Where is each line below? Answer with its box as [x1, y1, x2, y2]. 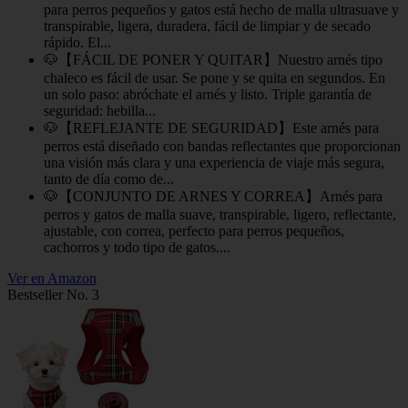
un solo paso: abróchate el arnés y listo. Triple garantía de [44, 87, 372, 103]
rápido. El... [44, 35, 111, 51]
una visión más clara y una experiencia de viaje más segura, [44, 155, 384, 171]
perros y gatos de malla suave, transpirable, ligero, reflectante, [44, 207, 396, 223]
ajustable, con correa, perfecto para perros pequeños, [44, 223, 344, 240]
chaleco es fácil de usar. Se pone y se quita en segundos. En [44, 70, 385, 87]
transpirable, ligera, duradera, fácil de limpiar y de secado [44, 18, 371, 35]
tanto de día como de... [44, 171, 174, 188]
